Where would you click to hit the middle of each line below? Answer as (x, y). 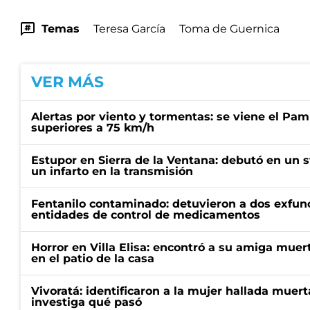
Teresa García (129, 29)
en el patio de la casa (93, 258)
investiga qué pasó (86, 302)
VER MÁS (67, 82)
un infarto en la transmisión (112, 171)
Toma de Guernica (229, 29)
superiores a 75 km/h (93, 128)
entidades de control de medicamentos (146, 215)
